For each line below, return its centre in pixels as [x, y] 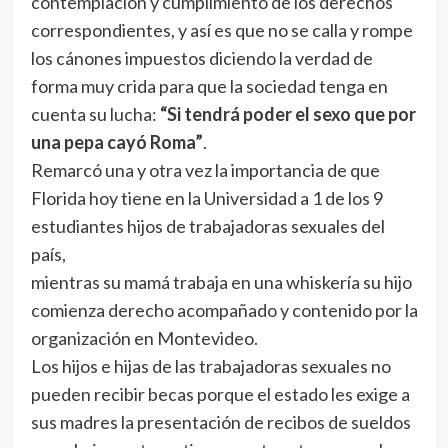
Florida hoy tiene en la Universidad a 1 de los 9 [206, 198]
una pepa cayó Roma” [116, 142]
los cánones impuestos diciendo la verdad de [201, 58]
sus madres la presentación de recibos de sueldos [220, 422]
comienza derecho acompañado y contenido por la [224, 310]
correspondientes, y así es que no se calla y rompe [221, 30]
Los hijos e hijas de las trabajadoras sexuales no [210, 366]
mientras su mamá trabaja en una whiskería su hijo [221, 282]
